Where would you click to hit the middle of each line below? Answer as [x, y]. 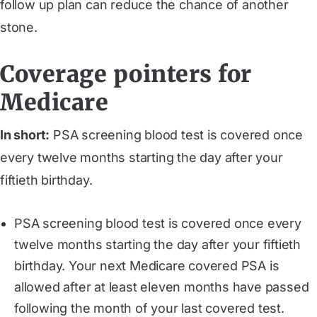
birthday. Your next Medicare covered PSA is [147, 265]
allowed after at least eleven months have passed [162, 287]
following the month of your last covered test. [149, 308]
